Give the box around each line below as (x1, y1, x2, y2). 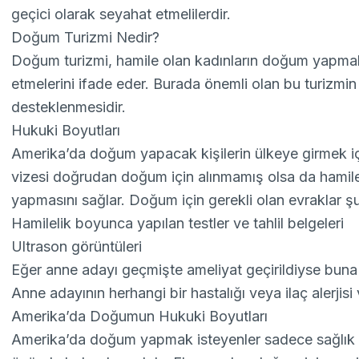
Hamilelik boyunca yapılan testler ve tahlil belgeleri (11, 215, 345, 232)
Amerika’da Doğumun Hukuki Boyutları (11, 308, 268, 325)
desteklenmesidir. (11, 99, 127, 115)
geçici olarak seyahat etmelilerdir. (11, 6, 232, 22)
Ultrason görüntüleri (11, 238, 143, 255)
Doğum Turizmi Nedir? (11, 29, 160, 46)
